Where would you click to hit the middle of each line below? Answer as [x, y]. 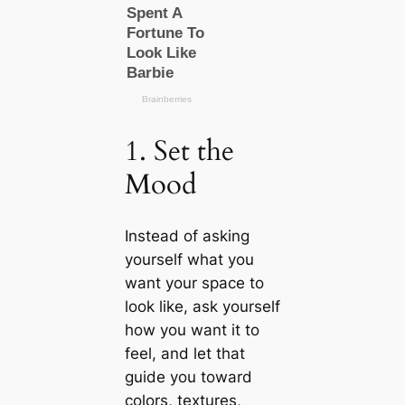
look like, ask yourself [202, 307]
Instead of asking [187, 236]
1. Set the [179, 151]
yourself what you [189, 260]
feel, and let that [184, 354]
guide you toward [188, 377]
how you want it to [192, 330]
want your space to [194, 283]
